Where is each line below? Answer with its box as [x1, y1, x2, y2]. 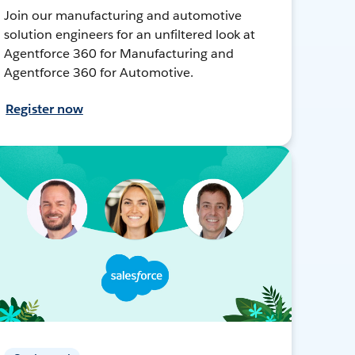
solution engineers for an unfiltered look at [4, 25, 256, 43]
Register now [6, 100, 83, 117]
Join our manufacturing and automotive [4, 6, 242, 24]
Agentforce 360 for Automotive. [4, 63, 193, 81]
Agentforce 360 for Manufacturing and [4, 44, 234, 62]
